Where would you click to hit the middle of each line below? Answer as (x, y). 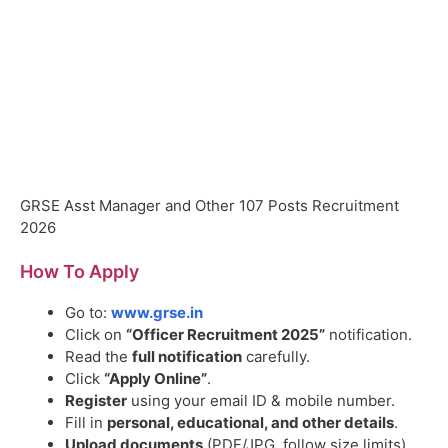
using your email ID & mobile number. (261, 401)
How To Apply (79, 272)
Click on (95, 335)
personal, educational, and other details (250, 423)
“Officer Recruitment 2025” (225, 335)
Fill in (86, 423)
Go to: (88, 313)
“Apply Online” (155, 379)
